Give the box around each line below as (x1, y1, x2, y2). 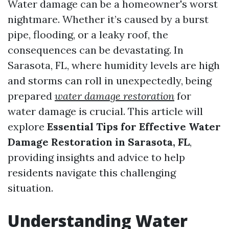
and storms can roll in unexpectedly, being (8, 74, 212, 87)
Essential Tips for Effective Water (47, 120, 221, 133)
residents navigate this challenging (8, 166, 176, 179)
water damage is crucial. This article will (8, 105, 203, 118)
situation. (8, 181, 53, 194)
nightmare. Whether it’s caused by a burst (8, 13, 209, 26)
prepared (8, 89, 55, 102)
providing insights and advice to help (8, 151, 185, 164)
